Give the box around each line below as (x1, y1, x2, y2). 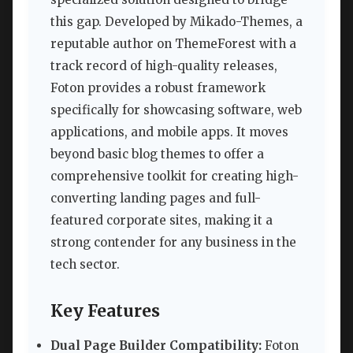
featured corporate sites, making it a (50, 213, 273, 229)
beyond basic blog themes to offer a (50, 147, 264, 162)
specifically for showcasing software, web (50, 102, 302, 118)
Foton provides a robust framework (50, 80, 266, 96)
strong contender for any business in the (50, 235, 296, 251)
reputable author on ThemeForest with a (50, 36, 296, 52)
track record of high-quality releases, (50, 58, 277, 74)
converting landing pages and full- (50, 191, 261, 206)
